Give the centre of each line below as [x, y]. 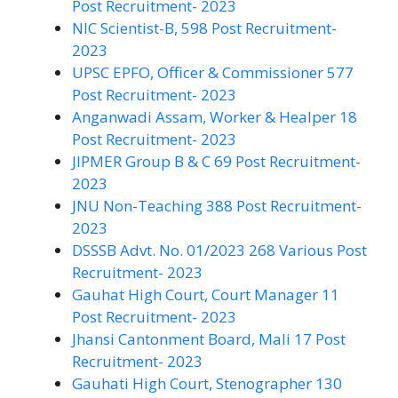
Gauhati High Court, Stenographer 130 [207, 383]
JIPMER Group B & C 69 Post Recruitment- [216, 161]
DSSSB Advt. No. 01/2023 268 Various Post [219, 250]
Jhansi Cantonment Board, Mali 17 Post [209, 338]
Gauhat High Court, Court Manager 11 [206, 294]
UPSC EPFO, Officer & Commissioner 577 [213, 72]
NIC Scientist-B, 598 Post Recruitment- [204, 28]
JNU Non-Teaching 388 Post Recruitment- [217, 205]
